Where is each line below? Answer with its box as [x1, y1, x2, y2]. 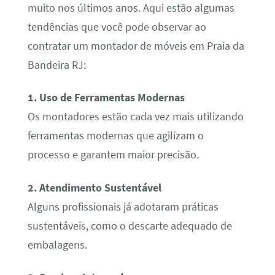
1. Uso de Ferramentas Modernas [27, 91, 185, 105]
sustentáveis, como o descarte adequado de [27, 219, 232, 233]
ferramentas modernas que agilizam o [27, 129, 204, 143]
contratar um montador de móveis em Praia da [27, 39, 244, 53]
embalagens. [27, 238, 87, 252]
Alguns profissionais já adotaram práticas [27, 199, 219, 214]
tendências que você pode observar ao [27, 20, 206, 34]
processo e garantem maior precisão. [27, 148, 199, 162]
